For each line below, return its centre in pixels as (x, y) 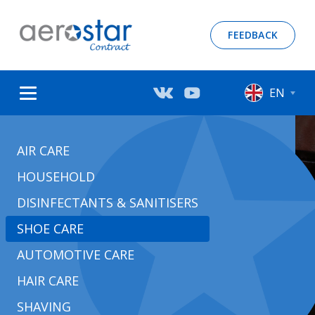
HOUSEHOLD (56, 176)
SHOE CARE (50, 229)
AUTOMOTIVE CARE (76, 255)
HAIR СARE (48, 281)
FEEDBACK (253, 35)
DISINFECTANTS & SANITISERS (108, 202)
